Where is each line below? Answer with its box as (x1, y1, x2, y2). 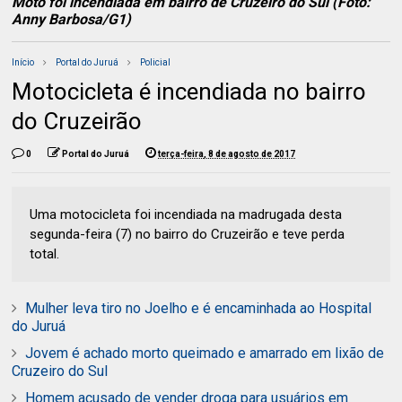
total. (30, 245, 60, 262)
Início (12, 57, 35, 67)
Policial (140, 57, 171, 67)
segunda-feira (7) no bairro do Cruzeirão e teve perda (30, 225, 345, 242)
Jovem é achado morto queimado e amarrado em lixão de (25, 344, 385, 362)
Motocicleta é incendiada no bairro (12, 77, 367, 105)
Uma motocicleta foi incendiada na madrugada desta (30, 205, 343, 223)
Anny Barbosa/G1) (12, 10, 132, 28)
